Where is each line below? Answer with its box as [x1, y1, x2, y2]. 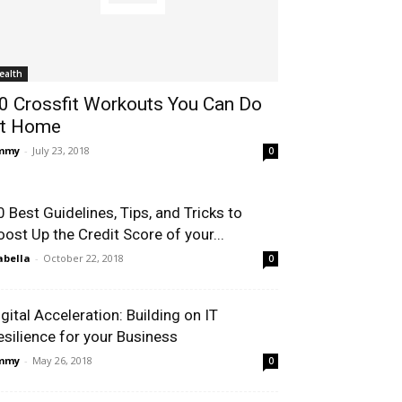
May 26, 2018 [32, 354, 92, 367]
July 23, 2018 [32, 144, 90, 157]
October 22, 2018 [43, 251, 124, 265]
